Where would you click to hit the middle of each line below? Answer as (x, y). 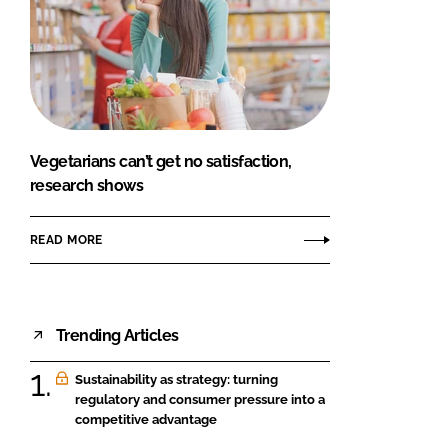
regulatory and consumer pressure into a (200, 400)
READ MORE (66, 239)
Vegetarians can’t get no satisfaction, (161, 162)
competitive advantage (146, 420)
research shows (87, 186)
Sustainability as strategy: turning (176, 380)
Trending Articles (117, 335)
